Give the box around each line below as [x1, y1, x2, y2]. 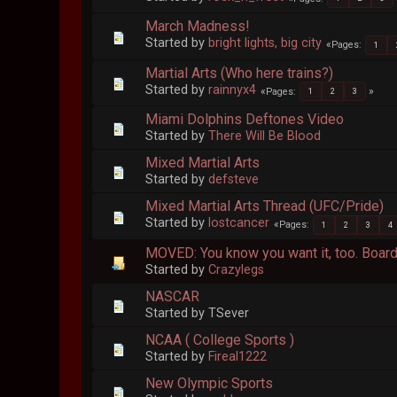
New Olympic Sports [145, 374, 274, 392]
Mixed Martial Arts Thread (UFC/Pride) [145, 198, 385, 215]
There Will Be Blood [208, 128, 322, 144]
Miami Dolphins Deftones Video [145, 111, 345, 128]
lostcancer [208, 215, 270, 231]
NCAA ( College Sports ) [145, 331, 295, 348]
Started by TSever [145, 305, 250, 321]
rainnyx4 [208, 82, 257, 97]
